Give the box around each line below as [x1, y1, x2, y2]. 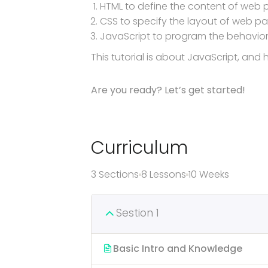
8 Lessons [141, 167, 186, 181]
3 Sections [91, 167, 139, 181]
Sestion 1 [116, 206, 159, 220]
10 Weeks [188, 167, 229, 181]
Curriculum [91, 135, 188, 160]
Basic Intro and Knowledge [113, 242, 242, 255]
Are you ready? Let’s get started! [91, 83, 245, 97]
